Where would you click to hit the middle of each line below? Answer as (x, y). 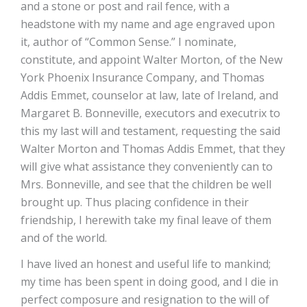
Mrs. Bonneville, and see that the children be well (146, 184)
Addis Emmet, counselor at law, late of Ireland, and (149, 95)
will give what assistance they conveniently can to (147, 167)
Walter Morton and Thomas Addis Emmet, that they (153, 149)
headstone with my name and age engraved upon (148, 24)
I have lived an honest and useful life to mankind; (146, 264)
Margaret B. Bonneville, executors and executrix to (150, 113)
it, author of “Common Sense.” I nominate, (128, 42)
